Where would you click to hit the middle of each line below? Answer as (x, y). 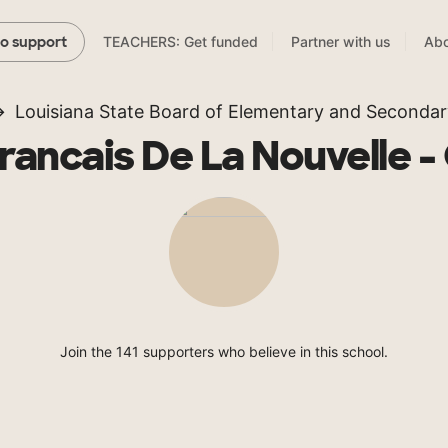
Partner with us (341, 42)
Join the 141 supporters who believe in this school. (224, 352)
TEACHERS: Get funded (180, 42)
